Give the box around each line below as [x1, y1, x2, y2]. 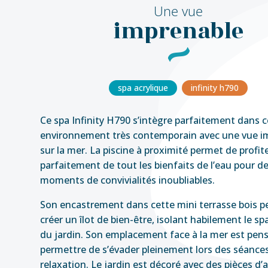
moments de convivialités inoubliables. [40, 173, 215, 187]
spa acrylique [118, 81, 169, 93]
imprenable [113, 14, 244, 48]
